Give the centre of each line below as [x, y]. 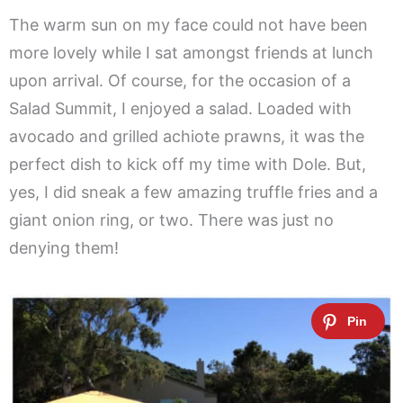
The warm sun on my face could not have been [188, 25]
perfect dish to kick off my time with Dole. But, [188, 165]
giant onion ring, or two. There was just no [171, 220]
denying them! [64, 248]
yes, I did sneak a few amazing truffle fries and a [193, 193]
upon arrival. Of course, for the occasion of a [180, 81]
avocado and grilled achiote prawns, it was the [187, 137]
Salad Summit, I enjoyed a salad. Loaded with [180, 109]
